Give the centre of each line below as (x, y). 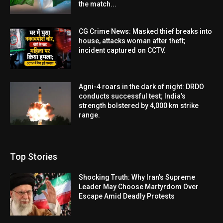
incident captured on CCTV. (122, 50)
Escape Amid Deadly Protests (127, 196)
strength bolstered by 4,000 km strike (139, 106)
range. (90, 115)
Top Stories (34, 156)
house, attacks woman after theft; (132, 41)
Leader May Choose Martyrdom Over (139, 186)
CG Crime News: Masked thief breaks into (146, 31)
